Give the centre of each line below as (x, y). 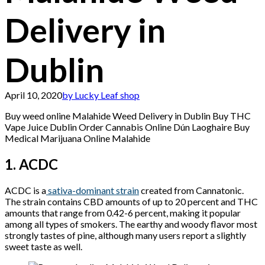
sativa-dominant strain (93, 190)
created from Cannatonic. (191, 190)
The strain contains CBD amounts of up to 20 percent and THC (131, 201)
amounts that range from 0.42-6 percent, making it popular (123, 212)
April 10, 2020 (33, 95)
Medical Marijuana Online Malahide (77, 138)
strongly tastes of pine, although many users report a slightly (125, 235)
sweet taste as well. (43, 246)
